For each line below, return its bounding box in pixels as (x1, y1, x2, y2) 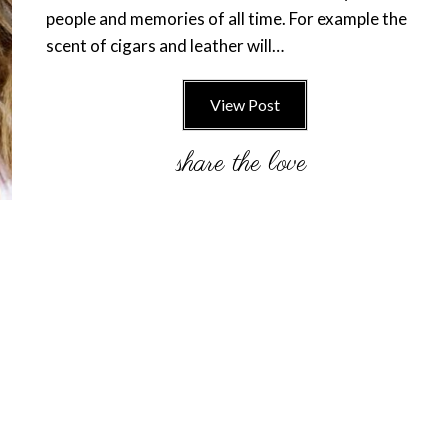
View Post (210, 95, 280, 114)
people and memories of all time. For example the (46, 8, 407, 29)
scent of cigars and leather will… (46, 35, 284, 56)
